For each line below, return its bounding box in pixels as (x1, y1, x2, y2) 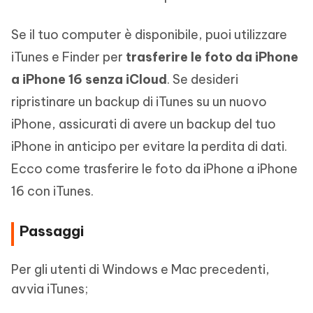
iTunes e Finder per (11, 48, 126, 65)
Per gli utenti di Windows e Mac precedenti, (11, 261, 270, 277)
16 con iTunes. (11, 182, 94, 199)
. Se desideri (167, 71, 238, 87)
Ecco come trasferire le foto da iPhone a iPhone (11, 160, 298, 177)
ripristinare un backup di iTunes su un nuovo (11, 93, 267, 110)
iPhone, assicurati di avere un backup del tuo (11, 115, 276, 132)
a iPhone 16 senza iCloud (11, 71, 167, 87)
